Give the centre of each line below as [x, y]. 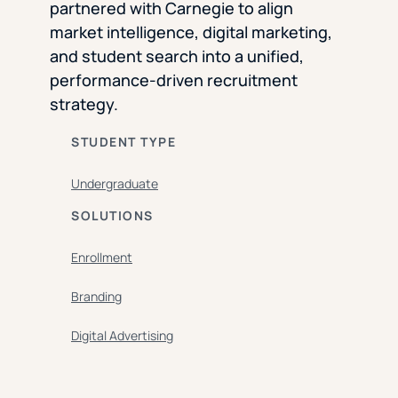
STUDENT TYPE [123, 142]
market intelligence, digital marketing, [191, 32]
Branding [96, 297]
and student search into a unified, [177, 56]
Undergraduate [115, 184]
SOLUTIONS [112, 216]
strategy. [84, 104]
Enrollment [102, 258]
